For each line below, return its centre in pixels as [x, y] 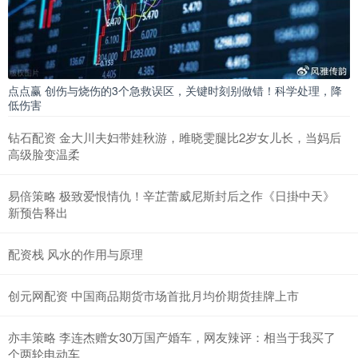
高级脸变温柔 [44, 153]
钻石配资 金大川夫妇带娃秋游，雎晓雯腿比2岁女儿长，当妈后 [175, 137]
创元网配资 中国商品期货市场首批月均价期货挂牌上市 [153, 295]
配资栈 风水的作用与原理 [76, 253]
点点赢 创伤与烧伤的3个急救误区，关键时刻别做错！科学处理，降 [175, 90]
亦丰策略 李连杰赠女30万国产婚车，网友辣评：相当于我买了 [172, 336]
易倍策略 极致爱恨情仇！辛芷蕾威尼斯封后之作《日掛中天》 [171, 195]
